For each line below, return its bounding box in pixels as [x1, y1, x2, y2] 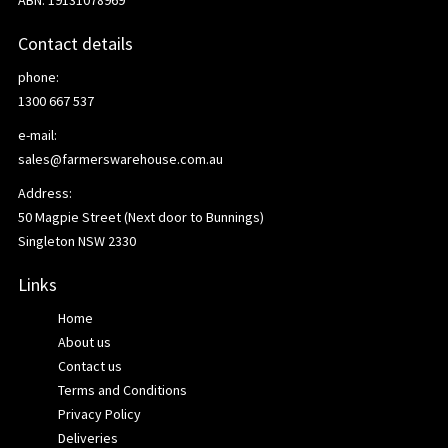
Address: [18, 184, 72, 202]
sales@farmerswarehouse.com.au [18, 150, 223, 168]
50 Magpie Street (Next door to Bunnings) [18, 208, 264, 226]
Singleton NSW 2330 [18, 232, 136, 250]
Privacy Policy [58, 405, 141, 423]
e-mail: [18, 126, 57, 144]
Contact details [18, 32, 133, 55]
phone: [18, 68, 59, 86]
